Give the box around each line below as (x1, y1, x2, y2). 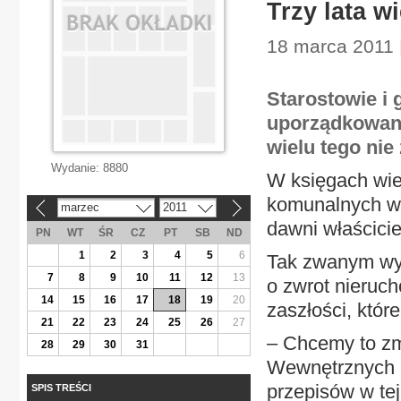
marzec (60, 200, 99, 214)
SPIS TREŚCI (31, 381, 91, 393)
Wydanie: (51, 161, 103, 175)
